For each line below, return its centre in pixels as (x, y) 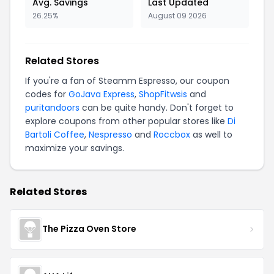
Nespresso (110, 134)
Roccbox (172, 134)
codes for (47, 94)
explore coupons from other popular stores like (126, 121)
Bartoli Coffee (55, 134)
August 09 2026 (177, 15)
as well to (211, 134)
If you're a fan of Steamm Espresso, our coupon (127, 80)
